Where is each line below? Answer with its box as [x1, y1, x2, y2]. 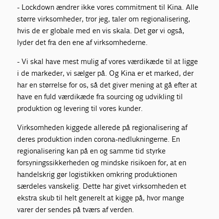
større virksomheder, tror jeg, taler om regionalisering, [17, 14, 191, 23]
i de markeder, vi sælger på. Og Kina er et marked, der [17, 68, 194, 78]
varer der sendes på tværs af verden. [17, 204, 135, 214]
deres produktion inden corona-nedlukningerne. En [17, 134, 180, 144]
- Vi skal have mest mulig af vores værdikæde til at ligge [17, 56, 198, 66]
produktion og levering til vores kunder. [17, 103, 143, 113]
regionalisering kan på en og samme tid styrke [17, 146, 166, 155]
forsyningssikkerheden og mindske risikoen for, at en [17, 157, 187, 167]
